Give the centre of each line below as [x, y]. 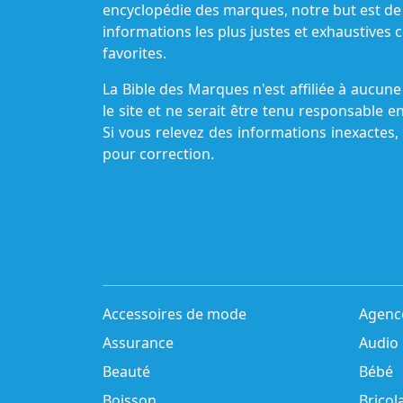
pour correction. [158, 154]
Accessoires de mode [175, 314]
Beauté [126, 372]
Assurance [138, 343]
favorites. [134, 53]
